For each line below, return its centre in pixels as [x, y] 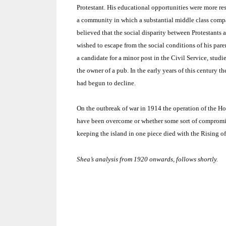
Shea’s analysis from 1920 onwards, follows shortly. [147, 159]
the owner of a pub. [103, 70]
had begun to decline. [106, 83]
